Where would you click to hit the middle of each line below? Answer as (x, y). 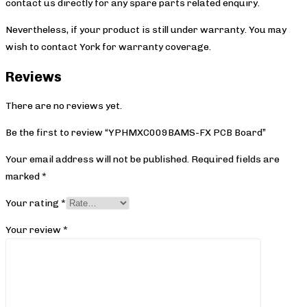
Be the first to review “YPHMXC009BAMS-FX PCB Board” (136, 133)
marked (24, 177)
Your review (34, 230)
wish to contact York (54, 47)
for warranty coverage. (157, 47)
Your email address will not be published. (97, 160)
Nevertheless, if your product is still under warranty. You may (146, 30)
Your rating (33, 204)
